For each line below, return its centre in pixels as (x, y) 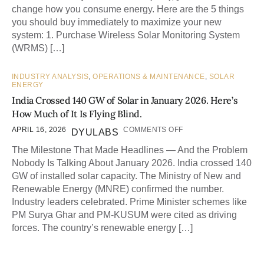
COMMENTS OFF (153, 130)
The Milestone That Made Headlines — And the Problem (130, 150)
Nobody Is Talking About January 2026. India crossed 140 (132, 163)
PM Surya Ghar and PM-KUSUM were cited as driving (124, 215)
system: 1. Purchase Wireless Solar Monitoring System (126, 35)
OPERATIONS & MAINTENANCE (149, 77)
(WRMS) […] (38, 48)
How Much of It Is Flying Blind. (77, 114)
